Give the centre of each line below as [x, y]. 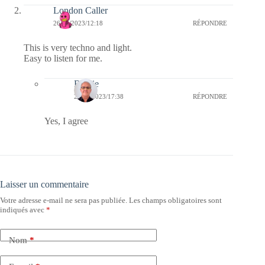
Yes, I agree [66, 121]
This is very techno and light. [78, 47]
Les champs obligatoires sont [175, 200]
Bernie [86, 83]
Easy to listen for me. [63, 58]
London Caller [80, 10]
